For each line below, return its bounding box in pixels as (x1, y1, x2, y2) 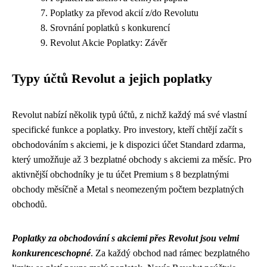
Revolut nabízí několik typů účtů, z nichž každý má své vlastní (12, 110, 247, 120)
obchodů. (12, 199, 47, 209)
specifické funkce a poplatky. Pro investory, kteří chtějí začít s (12, 125, 243, 135)
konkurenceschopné (12, 248, 91, 258)
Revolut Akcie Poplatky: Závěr (50, 38, 167, 48)
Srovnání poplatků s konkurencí (50, 23, 170, 33)
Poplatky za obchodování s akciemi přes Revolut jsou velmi (12, 233, 239, 243)
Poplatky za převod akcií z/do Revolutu (50, 8, 198, 18)
